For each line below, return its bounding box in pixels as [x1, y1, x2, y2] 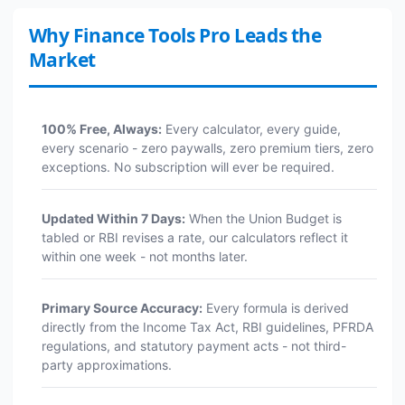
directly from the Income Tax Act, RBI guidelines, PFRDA [41, 319, 373, 334]
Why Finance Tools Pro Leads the [28, 23, 322, 48]
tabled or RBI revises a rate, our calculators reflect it [41, 230, 348, 245]
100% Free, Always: [41, 121, 162, 137]
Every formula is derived [202, 300, 349, 316]
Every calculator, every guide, [161, 121, 341, 137]
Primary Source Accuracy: [41, 300, 202, 316]
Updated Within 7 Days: [41, 211, 185, 226]
